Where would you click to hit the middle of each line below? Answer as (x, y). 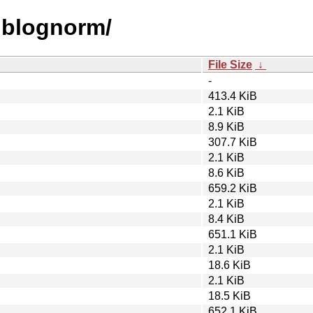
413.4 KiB (233, 96)
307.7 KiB (233, 142)
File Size (230, 64)
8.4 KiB (226, 219)
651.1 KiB (233, 234)
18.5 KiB (230, 296)
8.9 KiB (226, 126)
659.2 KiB (233, 188)
